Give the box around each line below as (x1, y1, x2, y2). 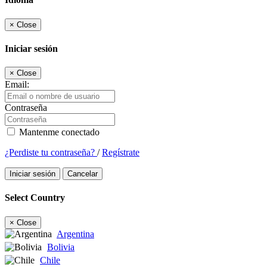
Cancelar (67, 169, 98, 179)
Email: (5, 79, 29, 90)
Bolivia (47, 241, 74, 252)
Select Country (5, 193, 65, 203)
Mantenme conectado (17, 127, 100, 138)
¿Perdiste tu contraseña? (5, 147, 97, 158)
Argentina (57, 228, 94, 239)
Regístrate (102, 147, 139, 158)
